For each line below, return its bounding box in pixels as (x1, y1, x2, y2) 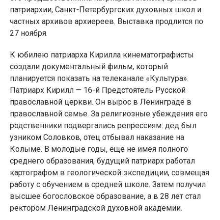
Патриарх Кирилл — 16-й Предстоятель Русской (10, 85, 186, 95)
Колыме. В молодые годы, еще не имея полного (10, 144, 188, 154)
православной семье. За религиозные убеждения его (10, 109, 208, 118)
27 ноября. (10, 28, 48, 38)
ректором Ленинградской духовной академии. (10, 203, 182, 213)
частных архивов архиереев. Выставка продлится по (10, 16, 203, 26)
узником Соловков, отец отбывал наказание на (10, 132, 184, 142)
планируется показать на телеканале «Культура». (10, 73, 189, 83)
